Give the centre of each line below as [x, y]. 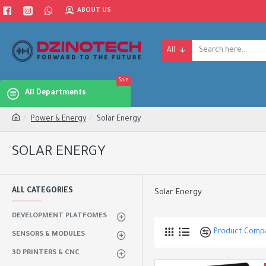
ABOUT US [94, 10]
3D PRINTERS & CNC [46, 253]
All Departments [55, 93]
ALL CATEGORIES [42, 191]
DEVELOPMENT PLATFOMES [59, 216]
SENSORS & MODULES [48, 235]
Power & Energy [58, 119]
